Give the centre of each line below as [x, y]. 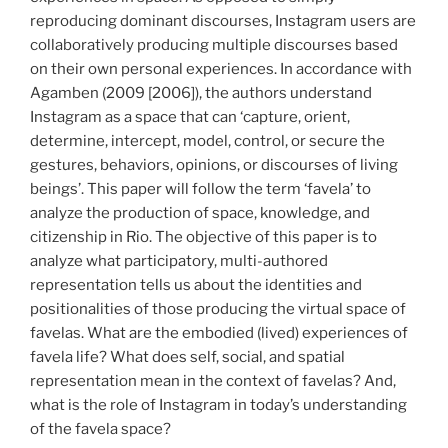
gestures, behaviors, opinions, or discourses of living [214, 164]
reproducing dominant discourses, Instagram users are [223, 20]
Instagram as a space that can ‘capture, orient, [190, 116]
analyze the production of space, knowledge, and [200, 212]
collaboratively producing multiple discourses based [214, 44]
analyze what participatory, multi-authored [179, 260]
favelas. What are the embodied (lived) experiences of [219, 332]
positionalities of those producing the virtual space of [218, 308]
